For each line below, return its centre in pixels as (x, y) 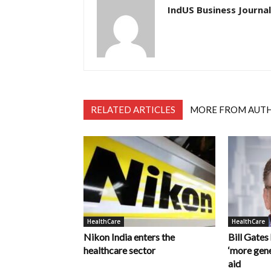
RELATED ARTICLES (133, 109)
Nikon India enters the (129, 237)
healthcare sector (119, 250)
